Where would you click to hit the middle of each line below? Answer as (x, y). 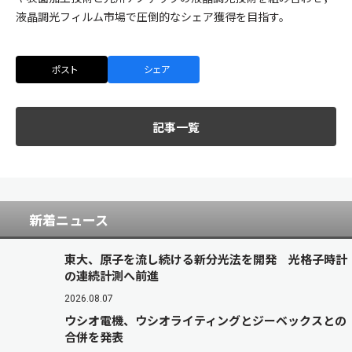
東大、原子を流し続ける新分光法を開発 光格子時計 (206, 259)
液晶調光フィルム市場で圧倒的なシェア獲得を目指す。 (153, 16)
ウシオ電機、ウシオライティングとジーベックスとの (205, 320)
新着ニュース (69, 220)
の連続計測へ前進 (112, 275)
